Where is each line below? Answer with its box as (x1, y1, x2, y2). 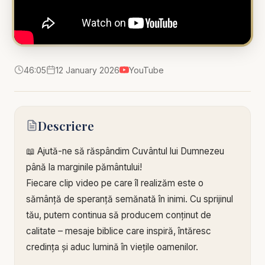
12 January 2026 (56, 64, 119, 75)
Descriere (38, 117, 95, 134)
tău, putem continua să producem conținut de (26, 209, 212, 221)
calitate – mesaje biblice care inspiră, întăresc (26, 225, 212, 237)
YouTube (129, 64, 164, 75)
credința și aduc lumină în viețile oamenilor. (26, 241, 199, 253)
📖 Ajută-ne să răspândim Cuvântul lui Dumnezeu (26, 145, 225, 157)
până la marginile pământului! (26, 161, 143, 173)
